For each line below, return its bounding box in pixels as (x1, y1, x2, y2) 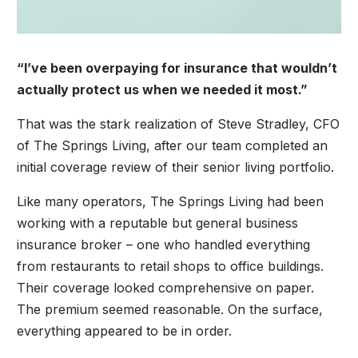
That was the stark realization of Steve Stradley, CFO (17, 115, 340, 132)
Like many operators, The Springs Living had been (17, 193, 324, 209)
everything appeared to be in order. (17, 322, 233, 339)
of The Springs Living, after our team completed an (17, 137, 328, 153)
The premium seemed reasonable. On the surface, (17, 300, 324, 317)
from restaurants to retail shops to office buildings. (17, 257, 324, 274)
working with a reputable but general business (17, 214, 299, 231)
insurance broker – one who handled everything (17, 236, 311, 253)
